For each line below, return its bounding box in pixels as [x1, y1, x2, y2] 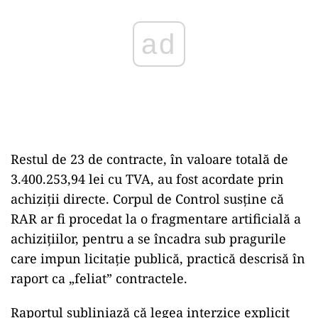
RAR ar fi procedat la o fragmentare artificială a [11, 210, 301, 227]
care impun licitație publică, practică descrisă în [11, 250, 305, 267]
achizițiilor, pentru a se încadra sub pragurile [11, 230, 286, 247]
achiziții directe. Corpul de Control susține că [11, 190, 284, 207]
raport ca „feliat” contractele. [11, 270, 187, 287]
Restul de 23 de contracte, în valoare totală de [11, 150, 288, 168]
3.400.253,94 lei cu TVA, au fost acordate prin [11, 170, 284, 187]
